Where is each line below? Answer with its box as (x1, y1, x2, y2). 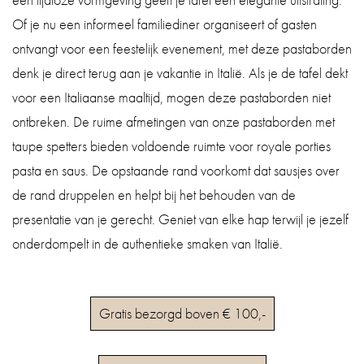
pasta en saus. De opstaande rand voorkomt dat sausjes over (12, 160, 340, 180)
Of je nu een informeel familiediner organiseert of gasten (12, 14, 317, 33)
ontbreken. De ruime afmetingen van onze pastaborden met (12, 111, 335, 131)
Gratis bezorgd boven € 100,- (98, 303, 266, 323)
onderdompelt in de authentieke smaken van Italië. (12, 233, 283, 253)
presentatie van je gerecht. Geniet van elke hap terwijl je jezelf (12, 209, 349, 228)
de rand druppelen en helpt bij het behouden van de (12, 184, 296, 204)
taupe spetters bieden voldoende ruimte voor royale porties (12, 136, 331, 155)
